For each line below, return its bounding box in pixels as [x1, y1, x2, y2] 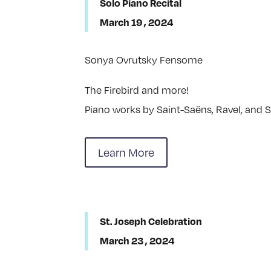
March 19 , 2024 [100, 16, 174, 29]
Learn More [98, 145, 155, 159]
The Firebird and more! [85, 84, 191, 97]
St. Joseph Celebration [100, 215, 203, 228]
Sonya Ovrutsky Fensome [85, 54, 203, 67]
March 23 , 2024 [100, 234, 175, 247]
